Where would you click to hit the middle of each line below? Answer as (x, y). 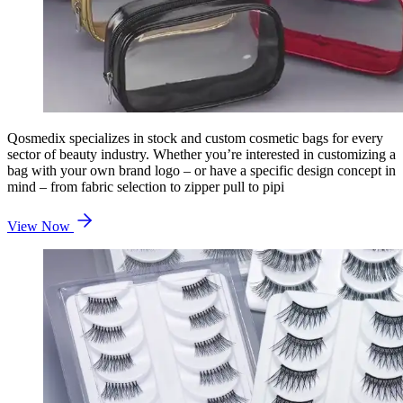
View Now (40, 226)
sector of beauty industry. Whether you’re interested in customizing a (201, 154)
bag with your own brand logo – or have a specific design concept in (201, 170)
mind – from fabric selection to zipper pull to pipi (146, 186)
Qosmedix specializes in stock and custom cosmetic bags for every (195, 138)
